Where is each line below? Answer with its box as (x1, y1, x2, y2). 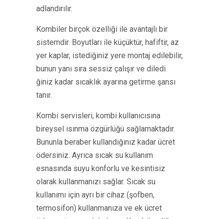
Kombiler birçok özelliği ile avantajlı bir (36, 24, 168, 34)
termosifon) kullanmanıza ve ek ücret (36, 203, 162, 213)
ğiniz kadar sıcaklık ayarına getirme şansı (36, 77, 175, 87)
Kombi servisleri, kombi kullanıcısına (36, 111, 160, 120)
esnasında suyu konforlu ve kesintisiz (36, 164, 165, 173)
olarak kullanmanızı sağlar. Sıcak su (36, 177, 155, 186)
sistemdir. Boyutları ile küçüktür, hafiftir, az (36, 38, 179, 47)
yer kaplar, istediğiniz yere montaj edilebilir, (36, 51, 183, 60)
